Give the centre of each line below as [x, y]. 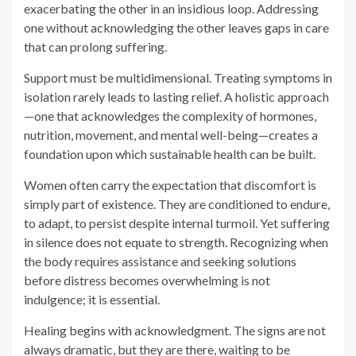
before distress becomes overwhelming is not [147, 181]
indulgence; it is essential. [92, 200]
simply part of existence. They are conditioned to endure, [177, 105]
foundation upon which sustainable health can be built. [170, 55]
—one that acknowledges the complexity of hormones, [170, 17]
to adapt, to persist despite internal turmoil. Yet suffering [177, 124]
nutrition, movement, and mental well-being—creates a [171, 36]
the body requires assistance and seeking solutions [160, 162]
